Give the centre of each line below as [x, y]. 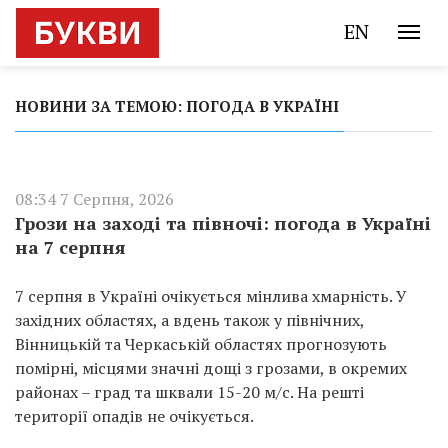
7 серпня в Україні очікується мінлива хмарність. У [211, 296]
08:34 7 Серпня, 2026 [94, 199]
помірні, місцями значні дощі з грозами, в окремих [211, 368]
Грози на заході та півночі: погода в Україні [223, 223]
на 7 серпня [70, 247]
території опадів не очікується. [134, 416]
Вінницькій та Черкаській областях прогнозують [201, 344]
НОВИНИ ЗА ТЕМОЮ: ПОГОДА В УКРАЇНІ [177, 106]
